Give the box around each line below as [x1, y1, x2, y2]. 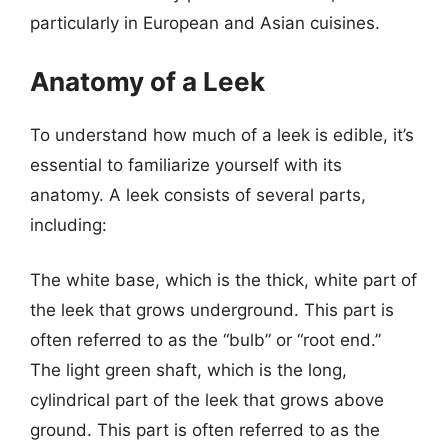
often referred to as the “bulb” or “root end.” [30, 330, 381, 350]
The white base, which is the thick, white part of [30, 270, 417, 290]
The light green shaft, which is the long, [30, 360, 347, 380]
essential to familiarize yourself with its [30, 154, 342, 175]
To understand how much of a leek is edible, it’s [30, 124, 414, 145]
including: [30, 214, 107, 235]
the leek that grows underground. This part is [30, 300, 394, 320]
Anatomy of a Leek [30, 65, 265, 97]
